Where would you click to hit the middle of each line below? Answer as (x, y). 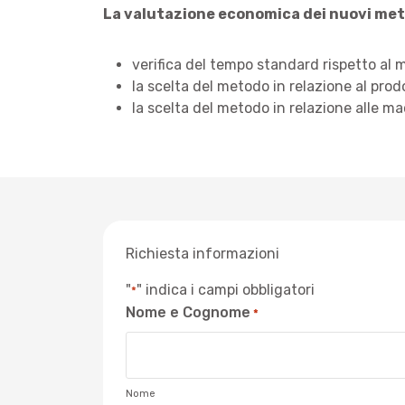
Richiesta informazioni (202, 254)
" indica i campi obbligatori (226, 290)
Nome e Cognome (188, 312)
